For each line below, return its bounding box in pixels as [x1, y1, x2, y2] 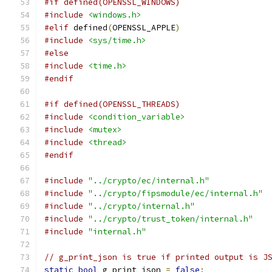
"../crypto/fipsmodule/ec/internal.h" [88, 188, 263, 199]
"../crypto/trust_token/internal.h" [88, 214, 253, 224]
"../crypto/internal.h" [88, 201, 195, 211]
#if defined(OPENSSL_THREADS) [44, 99, 180, 109]
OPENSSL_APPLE [112, 22, 175, 33]
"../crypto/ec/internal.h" [88, 175, 209, 186]
